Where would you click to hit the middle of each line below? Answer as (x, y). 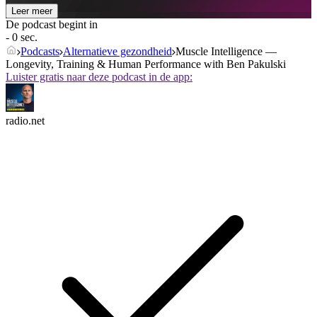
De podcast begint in (52, 25)
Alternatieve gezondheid (117, 52)
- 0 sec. (22, 38)
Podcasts (40, 52)
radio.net (25, 121)
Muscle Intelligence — (226, 52)
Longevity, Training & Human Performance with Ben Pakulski (146, 64)
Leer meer (32, 11)
